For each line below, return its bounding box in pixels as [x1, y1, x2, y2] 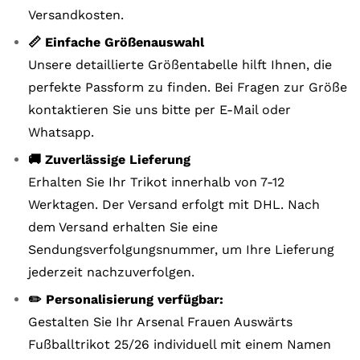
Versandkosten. [28, 7, 124, 22]
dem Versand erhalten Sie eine [28, 219, 218, 235]
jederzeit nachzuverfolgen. [28, 264, 194, 280]
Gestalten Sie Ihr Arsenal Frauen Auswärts [28, 314, 292, 329]
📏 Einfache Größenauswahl [28, 35, 204, 50]
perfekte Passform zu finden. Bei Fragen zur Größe [28, 80, 347, 95]
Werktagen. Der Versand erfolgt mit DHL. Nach [28, 197, 320, 212]
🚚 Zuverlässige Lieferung [28, 152, 190, 167]
